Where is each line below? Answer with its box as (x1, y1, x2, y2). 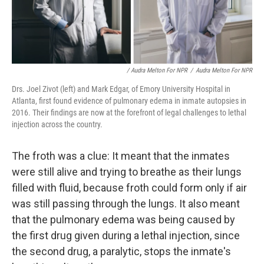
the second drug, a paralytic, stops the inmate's (12, 245, 231, 258)
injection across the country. (12, 119, 103, 129)
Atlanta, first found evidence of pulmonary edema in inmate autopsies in (12, 95, 246, 105)
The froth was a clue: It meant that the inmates (12, 149, 230, 162)
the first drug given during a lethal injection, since (12, 229, 240, 242)
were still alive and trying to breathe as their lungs (12, 165, 242, 178)
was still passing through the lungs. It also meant (12, 197, 240, 210)
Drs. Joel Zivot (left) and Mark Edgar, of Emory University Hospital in (12, 84, 230, 94)
